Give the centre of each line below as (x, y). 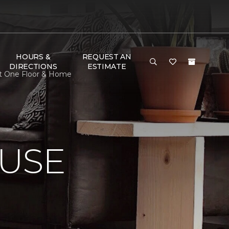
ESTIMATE (107, 66)
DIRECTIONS (33, 66)
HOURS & (33, 57)
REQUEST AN (107, 57)
